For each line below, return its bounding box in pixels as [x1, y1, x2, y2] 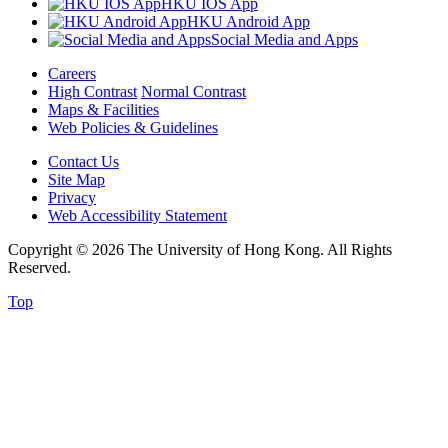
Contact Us [48, 152, 119, 170]
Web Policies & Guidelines [48, 118, 218, 136]
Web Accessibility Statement [48, 206, 227, 224]
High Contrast [48, 82, 137, 100]
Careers [48, 64, 96, 82]
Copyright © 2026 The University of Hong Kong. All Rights [8, 240, 392, 258]
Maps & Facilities [48, 100, 159, 118]
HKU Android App [187, 12, 310, 30]
